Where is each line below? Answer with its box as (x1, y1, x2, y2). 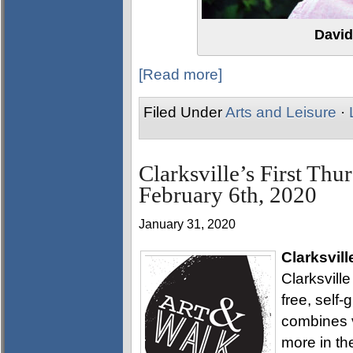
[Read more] (139, 66, 222, 83)
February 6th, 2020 (139, 183, 317, 207)
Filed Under (143, 104, 225, 121)
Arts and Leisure (225, 104, 336, 121)
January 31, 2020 (139, 217, 236, 231)
